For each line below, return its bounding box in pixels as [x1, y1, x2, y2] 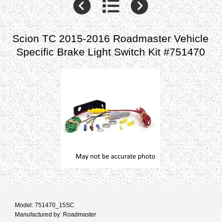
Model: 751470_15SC [15, 201, 74, 208]
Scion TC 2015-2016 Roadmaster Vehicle [12, 33, 209, 45]
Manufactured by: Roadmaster [15, 211, 96, 218]
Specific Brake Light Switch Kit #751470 [16, 46, 205, 58]
